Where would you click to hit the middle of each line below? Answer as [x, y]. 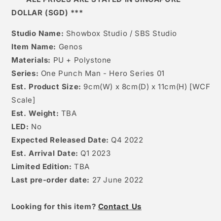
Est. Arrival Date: [46, 153]
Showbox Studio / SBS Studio [122, 34]
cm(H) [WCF [187, 87]
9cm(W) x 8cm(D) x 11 [124, 87]
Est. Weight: [35, 113]
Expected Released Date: [60, 140]
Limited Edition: [42, 167]
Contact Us [120, 207]
